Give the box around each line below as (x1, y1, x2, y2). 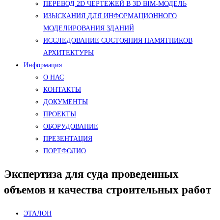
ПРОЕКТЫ (43, 110, 76, 118)
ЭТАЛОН (24, 210, 52, 218)
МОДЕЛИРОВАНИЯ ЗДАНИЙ (43, 25, 134, 32)
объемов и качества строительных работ (4, 184, 211, 196)
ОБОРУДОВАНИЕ (43, 123, 98, 130)
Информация (24, 61, 62, 69)
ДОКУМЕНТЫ (43, 98, 88, 106)
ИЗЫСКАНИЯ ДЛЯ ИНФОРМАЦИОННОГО (43, 12, 177, 20)
